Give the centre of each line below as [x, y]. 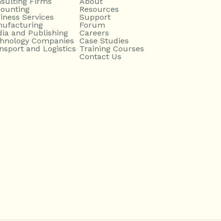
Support [95, 17]
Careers [94, 33]
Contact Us [100, 56]
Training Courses [112, 49]
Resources [99, 9]
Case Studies [104, 41]
